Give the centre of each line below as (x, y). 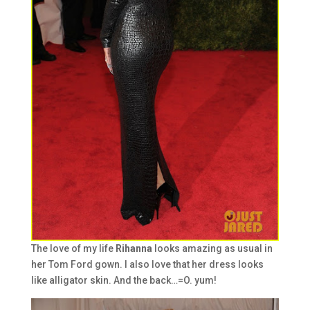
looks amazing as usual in (213, 249)
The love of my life (73, 249)
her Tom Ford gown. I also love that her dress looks (147, 265)
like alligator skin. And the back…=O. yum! (124, 281)
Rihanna (135, 249)
